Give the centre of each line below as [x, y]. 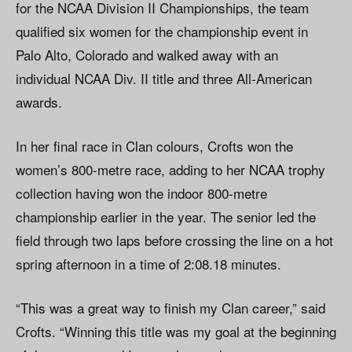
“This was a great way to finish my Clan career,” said [170, 308]
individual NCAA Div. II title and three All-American [164, 79]
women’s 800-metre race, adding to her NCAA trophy [170, 170]
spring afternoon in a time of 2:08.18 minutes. [148, 264]
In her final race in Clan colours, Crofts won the [154, 146]
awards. [39, 102]
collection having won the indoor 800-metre [141, 193]
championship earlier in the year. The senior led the [166, 217]
